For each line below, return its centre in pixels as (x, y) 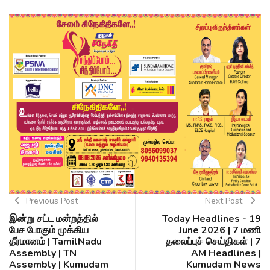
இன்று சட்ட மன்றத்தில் (54, 219)
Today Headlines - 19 (212, 219)
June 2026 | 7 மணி (220, 231)
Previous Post (52, 201)
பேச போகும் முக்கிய (49, 231)
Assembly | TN (43, 253)
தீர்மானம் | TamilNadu (55, 242)
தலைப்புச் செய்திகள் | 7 (213, 242)
